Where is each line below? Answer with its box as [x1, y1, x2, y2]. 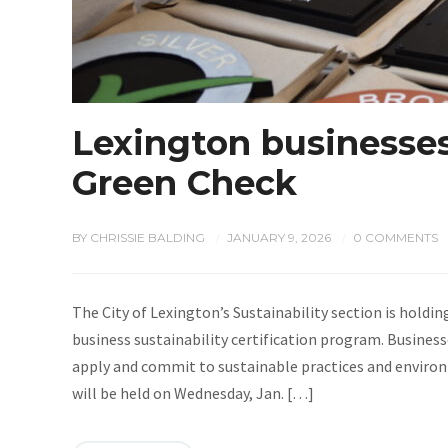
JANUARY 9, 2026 [227, 230, 331, 245]
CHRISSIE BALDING [90, 230, 205, 245]
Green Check [72, 162, 297, 204]
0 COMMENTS [353, 230, 438, 245]
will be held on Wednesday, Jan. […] [72, 383, 314, 403]
